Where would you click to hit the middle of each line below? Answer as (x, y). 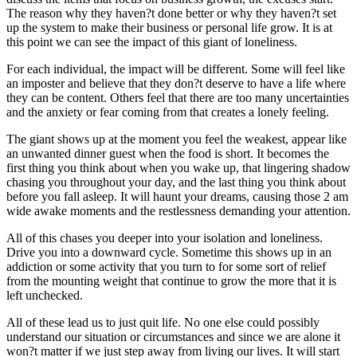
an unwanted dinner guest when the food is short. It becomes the (168, 153)
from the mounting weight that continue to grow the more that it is (171, 280)
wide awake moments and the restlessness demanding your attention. (178, 210)
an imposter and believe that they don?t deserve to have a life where (176, 83)
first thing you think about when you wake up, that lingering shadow (178, 167)
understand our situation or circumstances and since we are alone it (173, 336)
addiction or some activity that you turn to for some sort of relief (166, 266)
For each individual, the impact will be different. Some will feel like (176, 69)
